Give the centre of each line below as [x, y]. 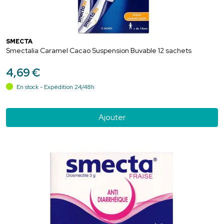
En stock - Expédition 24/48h [55, 87]
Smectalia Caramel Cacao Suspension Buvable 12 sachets [99, 50]
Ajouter [112, 117]
